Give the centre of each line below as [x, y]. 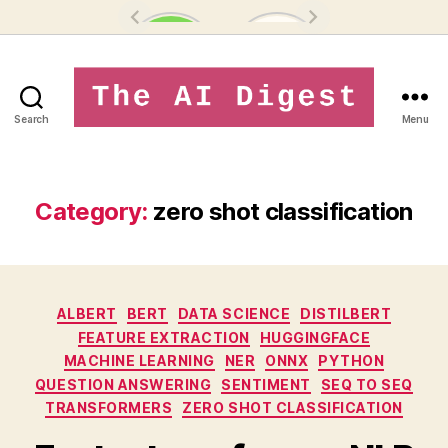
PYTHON [351, 360]
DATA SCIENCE [234, 313]
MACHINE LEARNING [139, 360]
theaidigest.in [279, 136]
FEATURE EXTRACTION [163, 337]
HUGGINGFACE [315, 337]
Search [31, 119]
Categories [267, 309]
